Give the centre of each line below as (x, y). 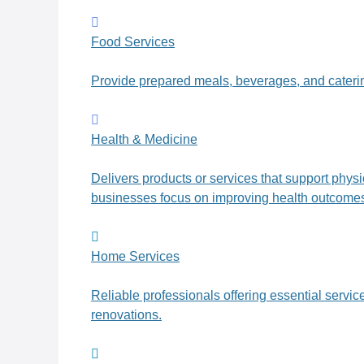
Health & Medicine (144, 140)
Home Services (135, 257)
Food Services (133, 42)
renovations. (126, 315)
